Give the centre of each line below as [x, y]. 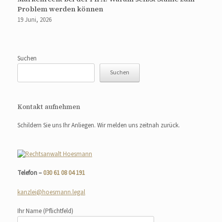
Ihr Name [30, 211]
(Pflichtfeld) [58, 211]
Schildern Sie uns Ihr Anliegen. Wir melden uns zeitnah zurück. [99, 126]
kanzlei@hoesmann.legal [51, 192]
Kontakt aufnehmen [49, 107]
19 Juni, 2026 [34, 20]
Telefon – [30, 173]
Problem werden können [60, 9]
